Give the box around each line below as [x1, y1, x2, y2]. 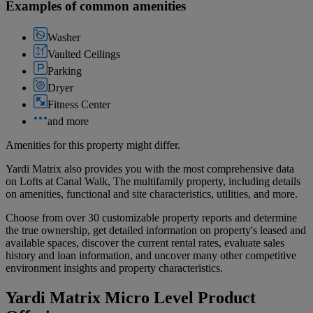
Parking [48, 64, 82, 77]
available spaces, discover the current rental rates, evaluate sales [6, 236, 284, 249]
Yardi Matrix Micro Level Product [6, 288, 256, 307]
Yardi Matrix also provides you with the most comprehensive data [6, 162, 294, 175]
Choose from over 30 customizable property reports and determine [6, 211, 297, 224]
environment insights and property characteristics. [6, 261, 223, 274]
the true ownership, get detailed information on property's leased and [6, 224, 306, 236]
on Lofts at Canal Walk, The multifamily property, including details [6, 175, 300, 187]
